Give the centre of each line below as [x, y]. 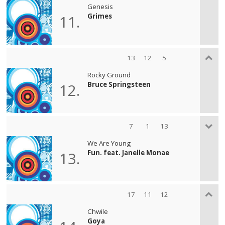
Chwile [98, 211]
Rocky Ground [109, 75]
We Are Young [109, 143]
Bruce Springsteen [119, 84]
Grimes [100, 16]
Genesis [100, 6]
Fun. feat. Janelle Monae [129, 152]
